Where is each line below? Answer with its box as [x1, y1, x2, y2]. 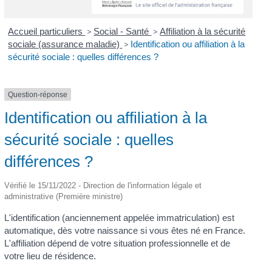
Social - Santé [93, 25, 152, 36]
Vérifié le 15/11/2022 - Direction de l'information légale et [4, 180, 202, 190]
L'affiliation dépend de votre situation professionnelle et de [4, 237, 230, 248]
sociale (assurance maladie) [8, 38, 123, 49]
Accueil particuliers [8, 25, 86, 36]
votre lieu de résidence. [4, 250, 96, 261]
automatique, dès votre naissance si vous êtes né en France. [4, 225, 245, 236]
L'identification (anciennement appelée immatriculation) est [4, 212, 234, 223]
